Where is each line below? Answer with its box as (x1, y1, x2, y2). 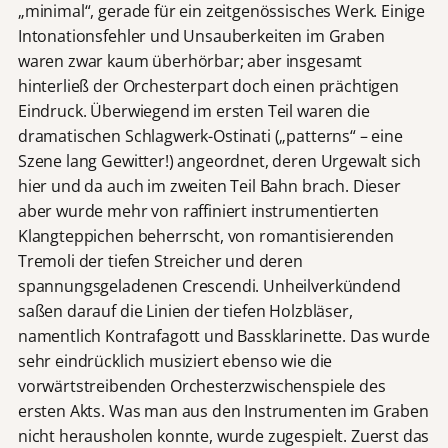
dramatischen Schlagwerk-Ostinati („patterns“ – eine (17, 124, 403, 147)
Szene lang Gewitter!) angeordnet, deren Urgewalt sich (17, 149, 421, 172)
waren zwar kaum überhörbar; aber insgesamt (17, 49, 363, 72)
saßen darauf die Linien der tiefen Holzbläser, (17, 299, 353, 322)
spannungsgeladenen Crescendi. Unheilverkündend (17, 274, 401, 297)
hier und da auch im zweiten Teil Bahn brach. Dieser (17, 174, 401, 197)
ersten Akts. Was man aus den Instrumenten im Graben (17, 399, 429, 422)
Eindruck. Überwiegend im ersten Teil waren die (17, 99, 370, 122)
